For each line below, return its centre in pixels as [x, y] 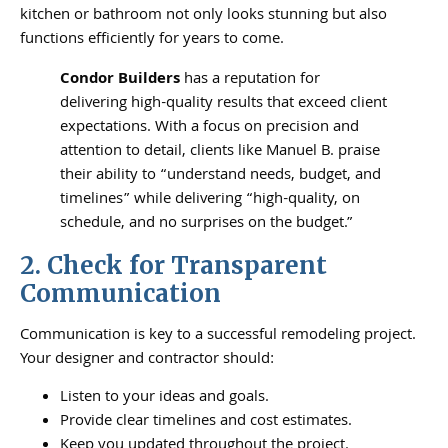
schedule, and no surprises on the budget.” [206, 223]
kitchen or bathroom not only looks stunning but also [203, 15]
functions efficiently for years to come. [152, 39]
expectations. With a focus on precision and [209, 127]
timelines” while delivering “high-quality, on [210, 199]
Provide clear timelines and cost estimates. [206, 421]
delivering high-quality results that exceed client [223, 103]
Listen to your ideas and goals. [164, 397]
